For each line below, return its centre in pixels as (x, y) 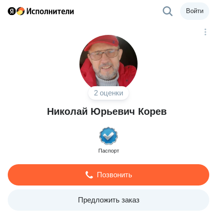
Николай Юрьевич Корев (107, 111)
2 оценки (108, 93)
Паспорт (108, 151)
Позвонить (114, 175)
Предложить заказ (108, 200)
